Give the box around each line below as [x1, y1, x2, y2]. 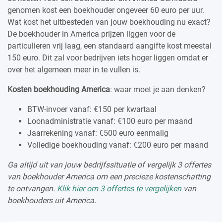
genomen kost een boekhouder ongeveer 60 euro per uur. [7, 5, 204, 15]
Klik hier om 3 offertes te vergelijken [57, 183, 181, 193]
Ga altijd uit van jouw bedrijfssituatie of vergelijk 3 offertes [7, 160, 211, 169]
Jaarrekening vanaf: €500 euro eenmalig [27, 128, 168, 138]
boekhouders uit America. [7, 195, 96, 205]
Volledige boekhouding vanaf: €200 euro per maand [27, 140, 208, 150]
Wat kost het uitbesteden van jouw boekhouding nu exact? [7, 17, 211, 27]
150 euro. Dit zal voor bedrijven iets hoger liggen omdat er [7, 53, 208, 62]
